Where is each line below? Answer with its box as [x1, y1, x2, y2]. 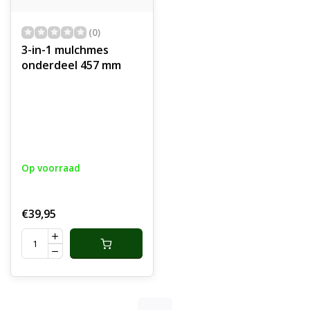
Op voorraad [21, 161, 80, 174]
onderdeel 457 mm [21, 57, 121, 73]
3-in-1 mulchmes [21, 42, 109, 57]
